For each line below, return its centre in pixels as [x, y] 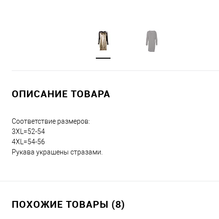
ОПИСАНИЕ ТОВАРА [61, 93]
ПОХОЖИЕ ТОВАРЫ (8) [68, 204]
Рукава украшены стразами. [57, 152]
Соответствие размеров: [51, 121]
